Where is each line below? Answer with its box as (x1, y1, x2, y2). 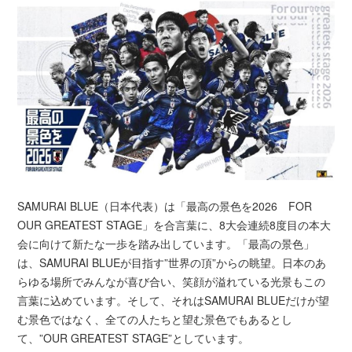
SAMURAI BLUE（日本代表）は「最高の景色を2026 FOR (17, 197, 313, 214)
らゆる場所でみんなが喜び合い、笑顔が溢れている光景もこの (17, 273, 326, 289)
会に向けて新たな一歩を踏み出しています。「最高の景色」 (17, 235, 315, 251)
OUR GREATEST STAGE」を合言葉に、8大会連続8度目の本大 (17, 216, 332, 233)
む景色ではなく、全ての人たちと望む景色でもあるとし (17, 310, 293, 327)
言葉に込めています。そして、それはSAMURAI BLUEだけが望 (17, 291, 330, 308)
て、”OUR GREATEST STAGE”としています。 (17, 329, 250, 346)
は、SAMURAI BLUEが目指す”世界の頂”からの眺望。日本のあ (17, 254, 327, 270)
